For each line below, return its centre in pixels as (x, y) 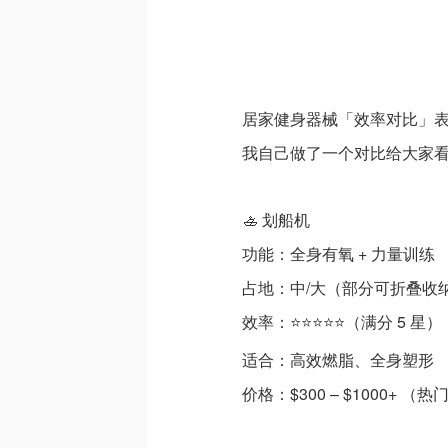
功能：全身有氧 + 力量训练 (338, 253)
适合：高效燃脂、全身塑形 (338, 359)
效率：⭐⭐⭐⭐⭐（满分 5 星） (342, 321)
